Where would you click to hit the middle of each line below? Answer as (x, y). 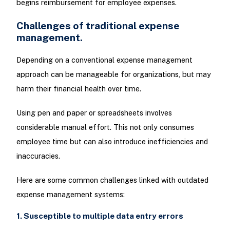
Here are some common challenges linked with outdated (112, 180)
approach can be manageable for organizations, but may (113, 74)
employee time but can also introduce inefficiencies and (112, 142)
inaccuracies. (38, 156)
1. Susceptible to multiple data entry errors (100, 216)
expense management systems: (70, 195)
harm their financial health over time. (79, 88)
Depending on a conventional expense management (104, 60)
